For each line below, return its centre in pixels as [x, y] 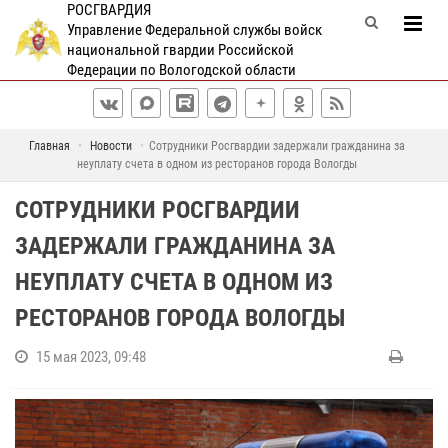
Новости [110, 146]
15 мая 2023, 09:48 [91, 357]
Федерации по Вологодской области [181, 70]
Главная [49, 146]
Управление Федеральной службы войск [194, 30]
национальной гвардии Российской [180, 50]
